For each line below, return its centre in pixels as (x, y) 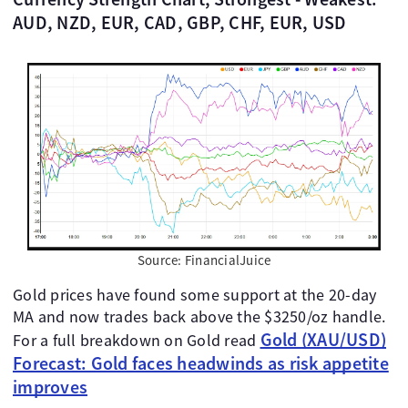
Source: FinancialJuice (204, 260)
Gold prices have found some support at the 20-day (195, 295)
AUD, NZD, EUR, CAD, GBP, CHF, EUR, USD (180, 22)
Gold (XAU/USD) (323, 340)
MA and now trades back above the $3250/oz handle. (199, 317)
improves (50, 387)
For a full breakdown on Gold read (137, 341)
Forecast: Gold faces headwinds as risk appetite (201, 363)
